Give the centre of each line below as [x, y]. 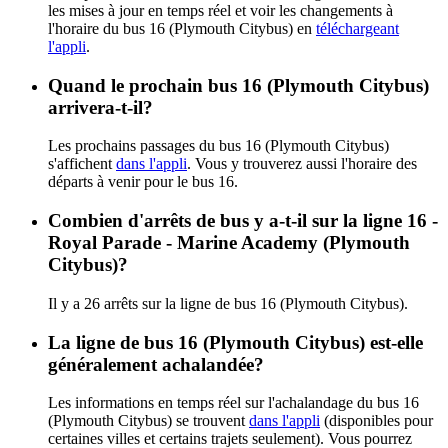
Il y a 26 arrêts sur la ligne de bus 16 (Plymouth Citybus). [228, 303]
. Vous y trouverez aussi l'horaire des [302, 164]
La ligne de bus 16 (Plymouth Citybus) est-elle [235, 342]
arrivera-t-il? [100, 107]
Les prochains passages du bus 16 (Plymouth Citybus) [218, 146]
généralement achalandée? [156, 364]
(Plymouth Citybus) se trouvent [148, 421]
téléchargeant [357, 28]
